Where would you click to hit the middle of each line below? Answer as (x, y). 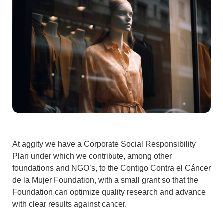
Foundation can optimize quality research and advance (109, 192)
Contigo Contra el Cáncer (166, 168)
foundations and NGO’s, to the (66, 168)
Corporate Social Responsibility (140, 144)
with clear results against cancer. (70, 204)
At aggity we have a (48, 144)
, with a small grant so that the (146, 180)
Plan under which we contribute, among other (92, 156)
